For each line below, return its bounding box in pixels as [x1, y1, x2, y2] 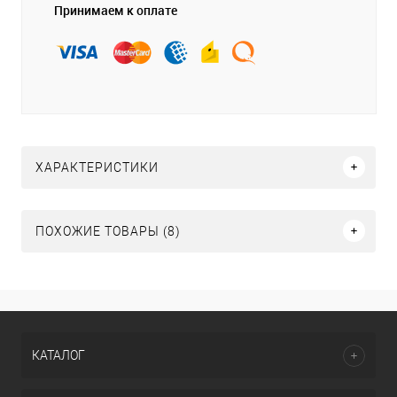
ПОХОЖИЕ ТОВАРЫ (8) [35, 223, 181, 238]
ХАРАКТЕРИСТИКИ [35, 160, 159, 175]
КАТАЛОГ [32, 348, 85, 362]
